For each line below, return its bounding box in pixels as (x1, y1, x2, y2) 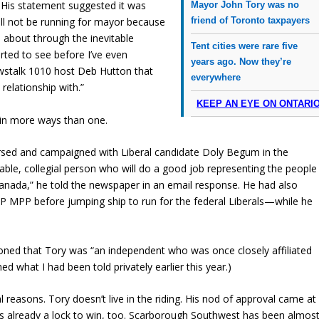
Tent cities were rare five (191, 41, 298, 52)
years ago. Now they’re (191, 56, 292, 68)
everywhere (191, 72, 241, 83)
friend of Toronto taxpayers (191, 14, 310, 26)
